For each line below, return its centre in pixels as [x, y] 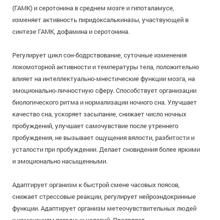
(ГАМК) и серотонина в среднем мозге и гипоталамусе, [93, 8]
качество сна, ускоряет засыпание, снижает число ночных [99, 114]
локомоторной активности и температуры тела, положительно [106, 67]
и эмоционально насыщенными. [60, 161]
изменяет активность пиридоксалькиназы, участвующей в [100, 20]
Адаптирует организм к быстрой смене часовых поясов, [96, 185]
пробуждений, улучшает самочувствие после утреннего [95, 126]
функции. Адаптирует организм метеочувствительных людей [104, 208]
